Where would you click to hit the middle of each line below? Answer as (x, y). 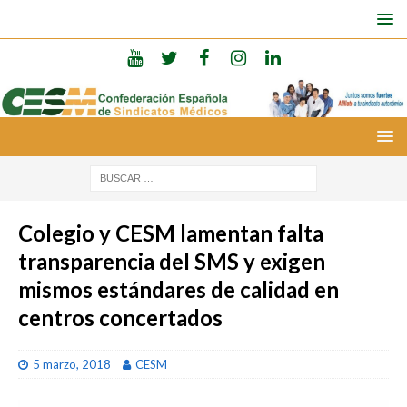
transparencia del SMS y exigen (172, 261)
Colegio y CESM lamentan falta (171, 233)
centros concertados (120, 317)
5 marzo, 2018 (72, 364)
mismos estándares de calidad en (179, 289)
